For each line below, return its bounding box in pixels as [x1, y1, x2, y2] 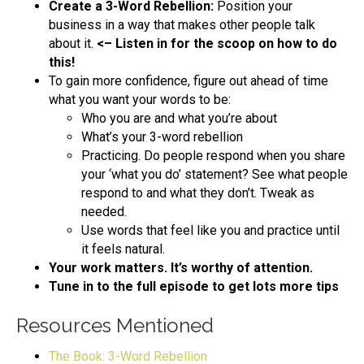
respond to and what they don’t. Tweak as [81, 184, 314, 201]
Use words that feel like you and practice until [81, 222, 340, 238]
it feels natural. [81, 240, 165, 257]
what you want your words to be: [49, 91, 231, 107]
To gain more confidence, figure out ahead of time [49, 72, 328, 89]
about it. [49, 35, 97, 51]
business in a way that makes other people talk [49, 16, 315, 32]
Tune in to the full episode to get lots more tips [49, 278, 339, 294]
